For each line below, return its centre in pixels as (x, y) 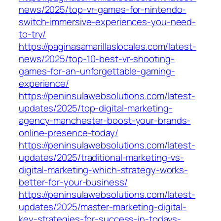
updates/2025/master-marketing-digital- (103, 207)
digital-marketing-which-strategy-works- (104, 170)
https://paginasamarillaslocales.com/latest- (108, 47)
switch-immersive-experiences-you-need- (108, 22)
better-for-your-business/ (73, 182)
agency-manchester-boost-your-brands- (105, 121)
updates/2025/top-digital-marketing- (96, 108)
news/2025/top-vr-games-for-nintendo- (103, 10)
